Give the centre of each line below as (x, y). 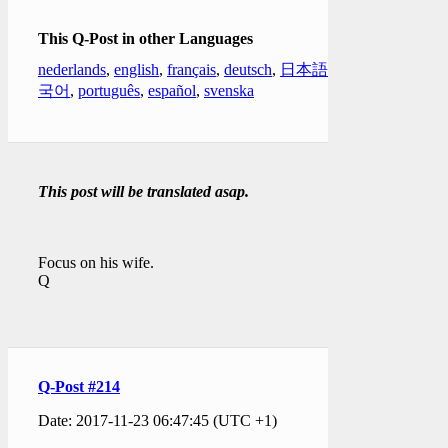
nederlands (72, 69)
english (136, 69)
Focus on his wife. (96, 262)
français (191, 69)
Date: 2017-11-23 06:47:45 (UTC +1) (157, 420)
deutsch (248, 69)
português (109, 90)
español (172, 90)
